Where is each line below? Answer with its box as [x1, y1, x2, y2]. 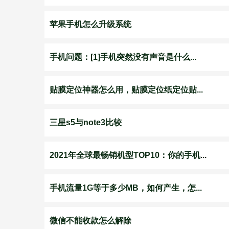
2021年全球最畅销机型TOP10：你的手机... [50, 151, 207, 159]
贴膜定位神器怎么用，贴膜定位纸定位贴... [50, 85, 203, 94]
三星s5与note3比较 [50, 118, 122, 127]
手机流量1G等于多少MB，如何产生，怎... [50, 184, 202, 192]
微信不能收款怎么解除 [50, 216, 131, 225]
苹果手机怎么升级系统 [50, 20, 131, 29]
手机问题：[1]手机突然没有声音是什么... [50, 53, 196, 61]
